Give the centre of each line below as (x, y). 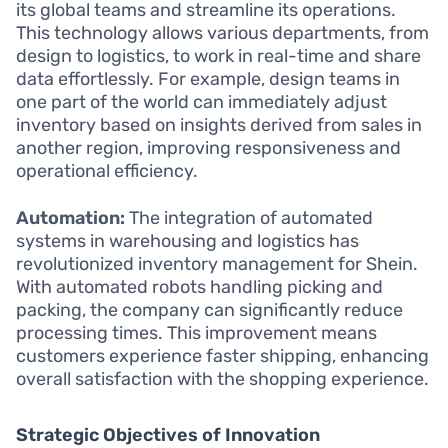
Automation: (70, 218)
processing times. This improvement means (196, 333)
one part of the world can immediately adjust (201, 102)
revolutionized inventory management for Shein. (217, 264)
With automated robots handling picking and (199, 287)
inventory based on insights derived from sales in (219, 125)
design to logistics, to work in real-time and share (218, 56)
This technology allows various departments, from (222, 33)
